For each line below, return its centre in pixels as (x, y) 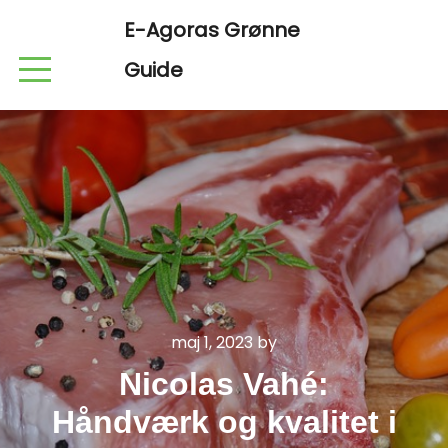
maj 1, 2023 (212, 342)
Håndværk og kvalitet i (224, 422)
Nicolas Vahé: (224, 384)
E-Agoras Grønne (212, 30)
